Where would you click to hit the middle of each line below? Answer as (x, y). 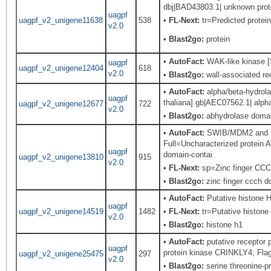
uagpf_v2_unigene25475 (61, 254)
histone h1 (224, 225)
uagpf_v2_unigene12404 (61, 68)
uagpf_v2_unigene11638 (60, 20)
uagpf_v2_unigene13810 (61, 157)
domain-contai (188, 155)
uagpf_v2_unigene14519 (61, 211)
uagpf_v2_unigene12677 (61, 104)
